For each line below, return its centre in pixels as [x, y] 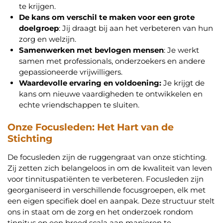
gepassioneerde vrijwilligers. [70, 72]
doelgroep [39, 28]
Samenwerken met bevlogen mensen [91, 50]
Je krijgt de [183, 83]
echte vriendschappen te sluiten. [79, 105]
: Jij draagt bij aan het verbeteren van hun [136, 28]
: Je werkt [181, 50]
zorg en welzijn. [47, 39]
